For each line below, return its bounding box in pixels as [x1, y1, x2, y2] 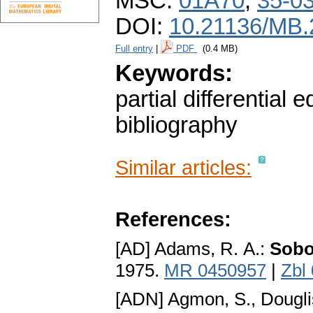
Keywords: [115, 61, 233, 87]
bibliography [115, 112, 238, 138]
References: [115, 208, 231, 231]
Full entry [115, 43, 153, 54]
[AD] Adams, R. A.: [115, 238, 270, 260]
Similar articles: [115, 156, 252, 180]
